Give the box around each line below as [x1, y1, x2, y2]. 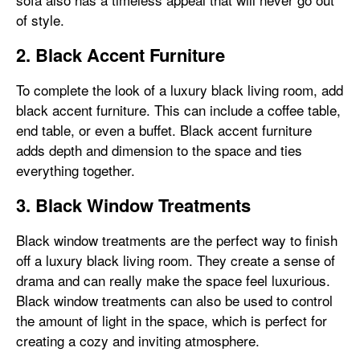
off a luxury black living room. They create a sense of [16, 250, 335, 270]
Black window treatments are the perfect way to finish [16, 230, 337, 250]
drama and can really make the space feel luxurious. [16, 270, 330, 290]
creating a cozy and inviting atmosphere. [16, 330, 260, 350]
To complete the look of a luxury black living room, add [16, 80, 343, 100]
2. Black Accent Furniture [16, 42, 225, 67]
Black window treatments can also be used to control [16, 290, 333, 310]
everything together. [16, 160, 135, 180]
